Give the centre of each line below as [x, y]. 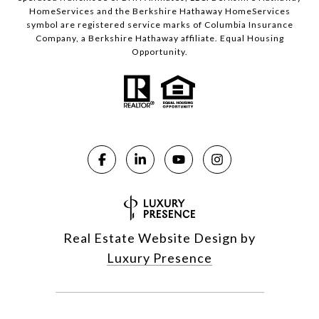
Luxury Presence [159, 257]
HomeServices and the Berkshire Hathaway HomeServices [159, 11]
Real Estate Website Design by [159, 237]
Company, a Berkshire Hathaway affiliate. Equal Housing [159, 38]
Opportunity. [159, 52]
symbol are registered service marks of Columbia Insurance [159, 25]
